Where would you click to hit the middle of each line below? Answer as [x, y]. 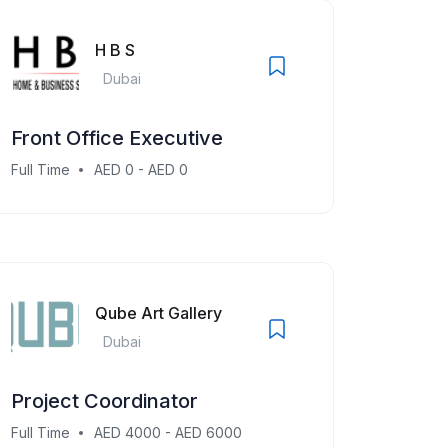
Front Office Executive [117, 138]
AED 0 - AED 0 [141, 169]
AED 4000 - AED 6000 [168, 432]
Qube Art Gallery [158, 312]
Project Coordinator [104, 401]
